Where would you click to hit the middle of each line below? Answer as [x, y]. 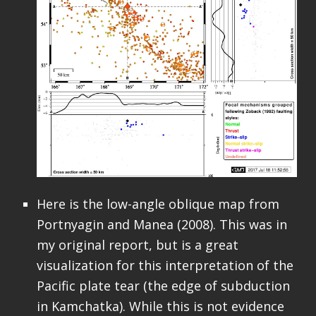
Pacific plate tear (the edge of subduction [163, 286]
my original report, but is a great [137, 245]
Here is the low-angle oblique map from [158, 204]
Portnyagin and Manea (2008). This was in [162, 225]
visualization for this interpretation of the [165, 266]
